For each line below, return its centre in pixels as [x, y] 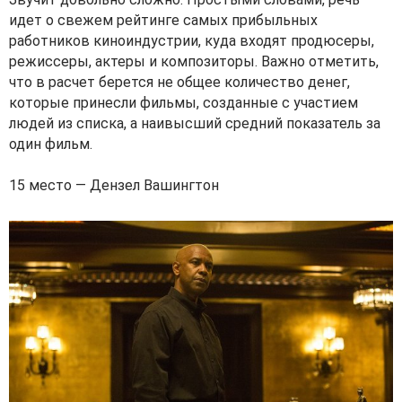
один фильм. [51, 144]
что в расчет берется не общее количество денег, [179, 82]
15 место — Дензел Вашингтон [114, 185]
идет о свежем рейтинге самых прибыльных [163, 20]
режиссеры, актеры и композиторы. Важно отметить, [194, 61]
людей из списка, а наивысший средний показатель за [195, 123]
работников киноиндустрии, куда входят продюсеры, [192, 41]
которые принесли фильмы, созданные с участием [184, 103]
